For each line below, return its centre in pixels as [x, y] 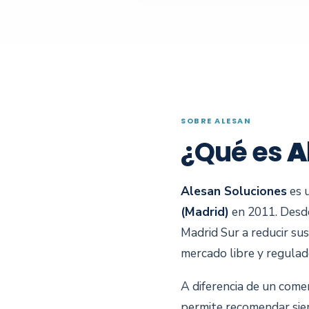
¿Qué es [234, 152]
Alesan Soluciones [234, 191]
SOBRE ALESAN [216, 121]
